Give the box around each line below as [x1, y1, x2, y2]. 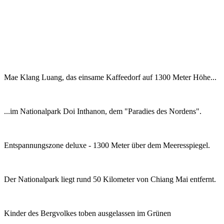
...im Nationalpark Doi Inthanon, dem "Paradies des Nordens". [4, 106, 201, 115]
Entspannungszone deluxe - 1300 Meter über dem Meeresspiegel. [4, 140, 210, 149]
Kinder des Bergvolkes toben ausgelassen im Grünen [4, 208, 171, 217]
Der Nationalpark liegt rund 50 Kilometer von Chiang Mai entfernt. [4, 174, 216, 183]
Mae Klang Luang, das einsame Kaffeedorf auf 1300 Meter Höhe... [4, 72, 216, 81]
